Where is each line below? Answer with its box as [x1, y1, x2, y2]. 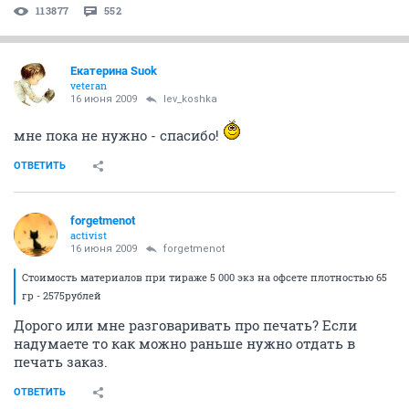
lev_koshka [163, 92, 217, 105]
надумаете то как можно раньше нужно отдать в [14, 333, 355, 352]
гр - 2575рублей [22, 288, 101, 302]
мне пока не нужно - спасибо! [14, 125, 223, 144]
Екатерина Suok [70, 63, 157, 78]
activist [70, 227, 107, 242]
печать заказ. [14, 351, 108, 371]
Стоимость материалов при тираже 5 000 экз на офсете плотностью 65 [22, 269, 387, 284]
